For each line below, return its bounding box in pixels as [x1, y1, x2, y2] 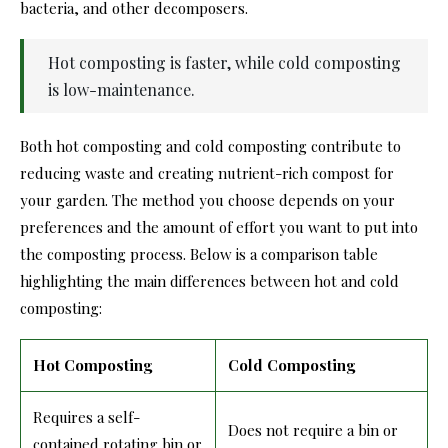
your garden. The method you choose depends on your [20, 189, 395, 210]
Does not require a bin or [228, 419, 398, 440]
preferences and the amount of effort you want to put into [20, 216, 418, 237]
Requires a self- [33, 406, 140, 427]
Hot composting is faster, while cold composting [48, 51, 401, 73]
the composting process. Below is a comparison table [20, 243, 378, 264]
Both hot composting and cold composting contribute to [20, 135, 401, 156]
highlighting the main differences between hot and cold [20, 270, 399, 291]
